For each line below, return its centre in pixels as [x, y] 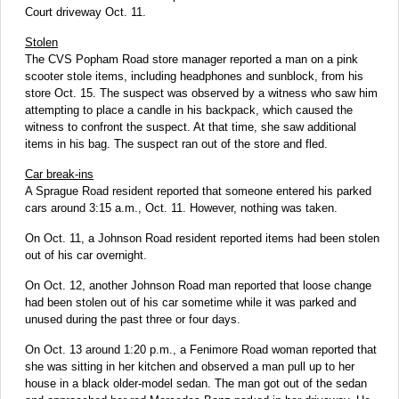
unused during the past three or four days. [133, 319]
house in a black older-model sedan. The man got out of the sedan [196, 383]
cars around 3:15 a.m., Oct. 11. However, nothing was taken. [181, 208]
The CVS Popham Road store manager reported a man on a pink [191, 59]
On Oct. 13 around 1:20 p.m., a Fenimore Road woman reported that [201, 349]
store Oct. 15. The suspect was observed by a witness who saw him [201, 93]
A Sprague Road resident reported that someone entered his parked [198, 191]
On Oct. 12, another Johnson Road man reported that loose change [198, 285]
